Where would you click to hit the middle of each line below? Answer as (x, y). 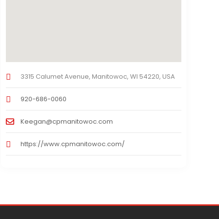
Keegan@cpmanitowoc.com (66, 122)
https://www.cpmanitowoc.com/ (72, 144)
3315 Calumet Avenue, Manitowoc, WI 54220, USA (98, 77)
